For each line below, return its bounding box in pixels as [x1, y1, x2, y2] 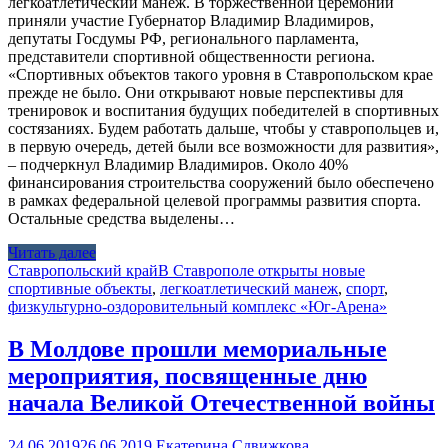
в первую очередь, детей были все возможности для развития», [8, 138, 439, 156]
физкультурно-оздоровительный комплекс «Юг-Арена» [8, 298, 387, 316]
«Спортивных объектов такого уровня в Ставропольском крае [8, 66, 433, 84]
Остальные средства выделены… [8, 210, 235, 228]
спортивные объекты [8, 280, 152, 298]
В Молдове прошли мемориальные [8, 336, 387, 362]
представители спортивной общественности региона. [8, 48, 375, 66]
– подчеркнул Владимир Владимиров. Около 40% [8, 156, 348, 174]
